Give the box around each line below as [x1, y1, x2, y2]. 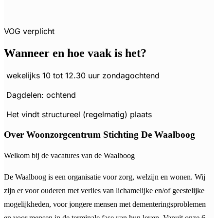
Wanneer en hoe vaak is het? [4, 47, 146, 59]
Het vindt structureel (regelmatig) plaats [4, 109, 152, 119]
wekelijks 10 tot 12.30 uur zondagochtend [4, 70, 160, 80]
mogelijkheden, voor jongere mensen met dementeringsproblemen [4, 200, 206, 209]
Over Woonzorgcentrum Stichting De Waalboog [4, 129, 195, 140]
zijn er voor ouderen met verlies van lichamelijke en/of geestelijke [4, 186, 204, 195]
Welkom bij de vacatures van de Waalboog [4, 151, 135, 160]
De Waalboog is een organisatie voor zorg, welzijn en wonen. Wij [4, 173, 205, 182]
